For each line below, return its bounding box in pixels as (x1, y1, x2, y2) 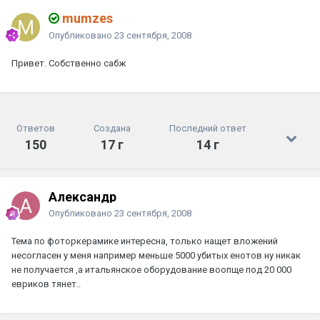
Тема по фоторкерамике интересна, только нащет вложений (11, 236, 278, 247)
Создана (94, 123, 131, 134)
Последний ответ (169, 123, 246, 134)
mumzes (59, 11, 113, 26)
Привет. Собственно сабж (11, 58, 126, 69)
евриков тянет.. (11, 279, 81, 290)
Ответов (16, 123, 55, 134)
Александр (49, 189, 116, 205)
